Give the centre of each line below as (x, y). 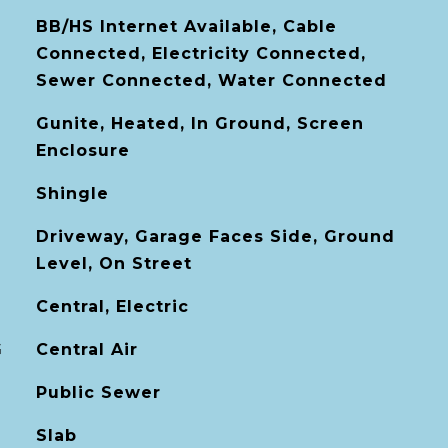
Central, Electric (112, 306)
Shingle (72, 193)
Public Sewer (98, 392)
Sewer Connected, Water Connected (211, 80)
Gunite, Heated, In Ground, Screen (199, 123)
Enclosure (82, 150)
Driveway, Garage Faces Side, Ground (215, 236)
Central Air (86, 349)
